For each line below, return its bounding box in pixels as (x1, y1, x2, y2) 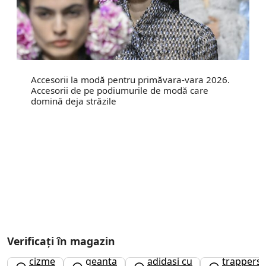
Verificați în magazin (7, 234, 115, 249)
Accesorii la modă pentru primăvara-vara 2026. (31, 74, 230, 86)
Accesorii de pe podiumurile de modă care (31, 84, 208, 97)
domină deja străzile (31, 95, 116, 107)
